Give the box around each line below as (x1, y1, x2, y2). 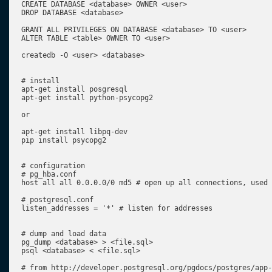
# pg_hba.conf (21, 170, 76, 178)
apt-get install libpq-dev (21, 127, 127, 136)
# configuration (21, 161, 85, 170)
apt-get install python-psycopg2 (21, 93, 153, 102)
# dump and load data (21, 229, 106, 238)
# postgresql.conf (21, 195, 93, 204)
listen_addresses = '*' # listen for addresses (21, 204, 212, 212)
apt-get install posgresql (21, 85, 127, 93)
